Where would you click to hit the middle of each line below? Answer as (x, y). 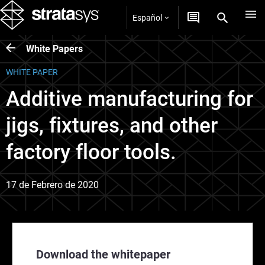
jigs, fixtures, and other (112, 126)
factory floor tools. (91, 152)
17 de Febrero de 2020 (52, 185)
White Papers (54, 49)
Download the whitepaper (103, 254)
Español (147, 17)
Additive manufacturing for (130, 99)
